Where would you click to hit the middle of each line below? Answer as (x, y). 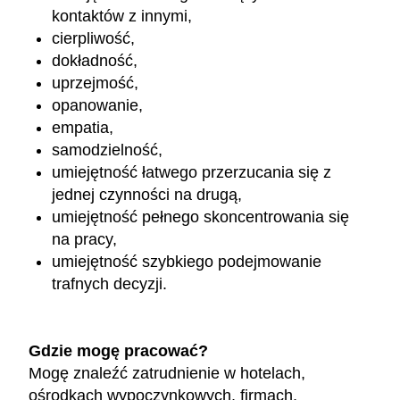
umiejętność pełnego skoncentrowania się (201, 217)
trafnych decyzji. (110, 284)
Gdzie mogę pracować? (118, 351)
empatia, (83, 128)
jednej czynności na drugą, (147, 195)
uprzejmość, (96, 83)
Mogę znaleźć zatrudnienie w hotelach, (167, 373)
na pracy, (85, 240)
